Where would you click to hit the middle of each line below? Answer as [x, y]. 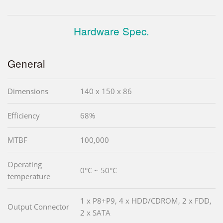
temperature [29, 176]
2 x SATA [95, 212]
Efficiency [24, 115]
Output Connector [38, 206]
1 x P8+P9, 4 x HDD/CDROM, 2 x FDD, [146, 200]
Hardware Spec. [111, 31]
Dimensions [28, 91]
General [26, 63]
